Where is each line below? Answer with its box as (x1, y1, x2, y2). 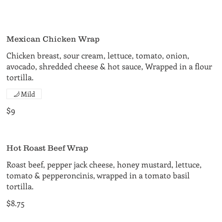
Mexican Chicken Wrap (6, 34, 100, 43)
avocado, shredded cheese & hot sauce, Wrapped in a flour (6, 61, 213, 71)
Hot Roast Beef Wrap (6, 143, 89, 152)
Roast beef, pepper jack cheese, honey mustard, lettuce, (6, 159, 202, 169)
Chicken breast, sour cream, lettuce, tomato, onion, (6, 50, 190, 60)
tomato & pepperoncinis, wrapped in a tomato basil (6, 170, 190, 180)
